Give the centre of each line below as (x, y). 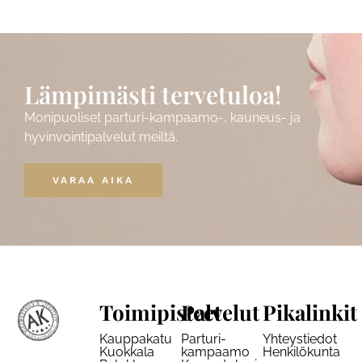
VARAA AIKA (93, 181)
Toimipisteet (161, 313)
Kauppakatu (136, 339)
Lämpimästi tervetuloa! (153, 95)
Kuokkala (127, 352)
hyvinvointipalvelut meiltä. (101, 137)
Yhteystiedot (299, 339)
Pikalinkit (309, 313)
